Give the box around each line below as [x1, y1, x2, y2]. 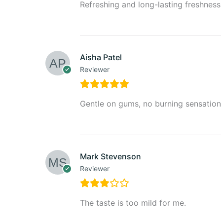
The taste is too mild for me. [80, 197, 186, 208]
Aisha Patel [80, 52, 122, 62]
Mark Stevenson [80, 151, 141, 161]
